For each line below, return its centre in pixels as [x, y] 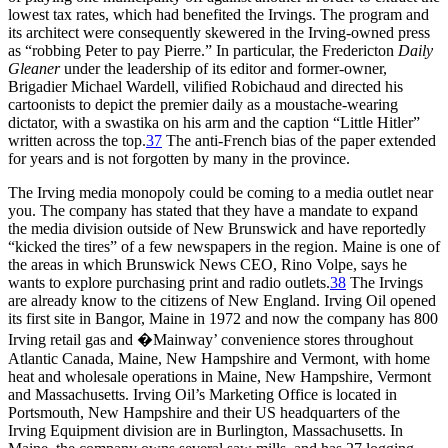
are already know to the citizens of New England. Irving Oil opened [222, 301]
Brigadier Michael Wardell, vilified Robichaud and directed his [205, 87]
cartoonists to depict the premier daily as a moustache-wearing [203, 105]
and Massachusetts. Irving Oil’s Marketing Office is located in [202, 395]
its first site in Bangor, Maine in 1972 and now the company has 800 [223, 319]
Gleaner [34, 69]
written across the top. [77, 141]
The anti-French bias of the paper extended [299, 141]
